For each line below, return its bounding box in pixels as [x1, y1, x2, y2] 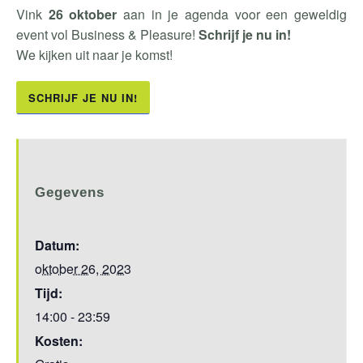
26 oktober [42, 4, 123, 23]
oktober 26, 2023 [35, 258, 131, 278]
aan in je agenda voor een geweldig [123, 4, 347, 23]
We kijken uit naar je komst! [16, 45, 173, 64]
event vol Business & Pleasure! [16, 24, 199, 44]
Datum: [35, 235, 79, 254]
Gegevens [35, 184, 105, 200]
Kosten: [35, 331, 83, 350]
